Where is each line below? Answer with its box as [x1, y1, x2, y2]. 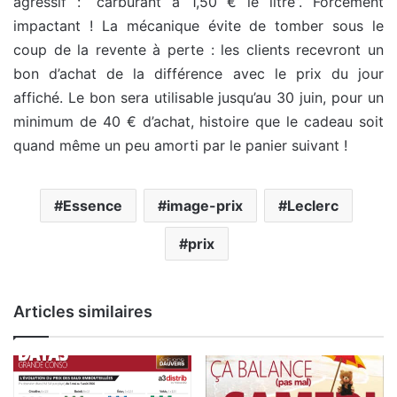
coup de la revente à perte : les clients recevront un [13, 41, 384, 59]
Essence [63, 197, 122, 215]
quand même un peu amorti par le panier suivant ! [13, 136, 347, 155]
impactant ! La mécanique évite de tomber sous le [13, 17, 384, 35]
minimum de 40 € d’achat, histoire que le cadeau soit [13, 113, 384, 131]
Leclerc [287, 197, 339, 215]
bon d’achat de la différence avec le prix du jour [13, 65, 384, 83]
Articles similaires [13, 302, 152, 322]
